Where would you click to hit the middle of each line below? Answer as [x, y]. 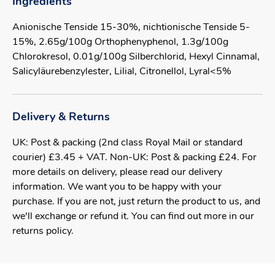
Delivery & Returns [61, 118]
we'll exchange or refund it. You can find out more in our [133, 217]
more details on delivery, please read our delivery [117, 172]
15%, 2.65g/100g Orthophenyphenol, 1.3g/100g [120, 42]
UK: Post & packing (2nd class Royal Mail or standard [127, 143]
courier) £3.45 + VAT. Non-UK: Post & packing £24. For [134, 158]
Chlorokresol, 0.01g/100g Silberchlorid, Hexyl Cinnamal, [136, 57]
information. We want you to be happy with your [117, 187]
